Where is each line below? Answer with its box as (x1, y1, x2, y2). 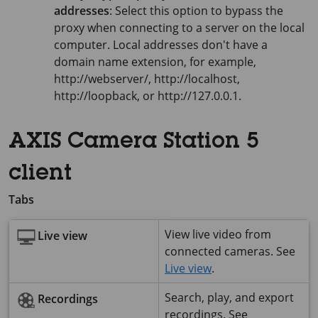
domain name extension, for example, (54, 54, 256, 70)
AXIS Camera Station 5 (9, 132, 258, 153)
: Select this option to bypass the (109, 3, 283, 18)
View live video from (165, 226, 271, 242)
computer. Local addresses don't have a (54, 37, 268, 53)
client (9, 164, 72, 185)
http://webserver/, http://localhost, (54, 71, 240, 87)
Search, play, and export (165, 290, 294, 305)
